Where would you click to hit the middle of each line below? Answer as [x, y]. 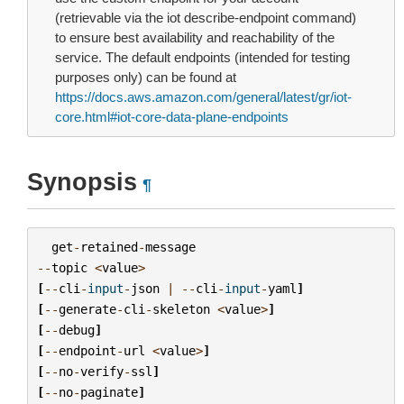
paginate [109, 392]
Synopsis [82, 182]
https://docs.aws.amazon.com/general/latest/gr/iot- [203, 97]
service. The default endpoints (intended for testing [202, 57]
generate [87, 309]
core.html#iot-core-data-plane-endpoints [172, 117]
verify [101, 371]
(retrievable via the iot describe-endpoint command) [206, 18]
